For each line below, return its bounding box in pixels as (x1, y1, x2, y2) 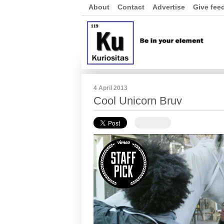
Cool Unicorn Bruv (93, 94, 182, 107)
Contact (117, 3, 144, 11)
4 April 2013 (93, 84, 127, 91)
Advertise (152, 3, 185, 11)
